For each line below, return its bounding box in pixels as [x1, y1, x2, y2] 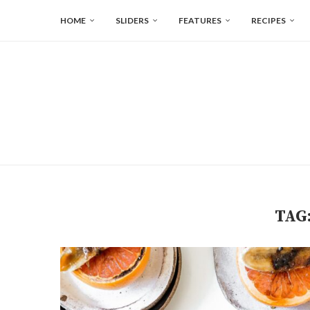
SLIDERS [116, 15, 149, 26]
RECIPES [251, 15, 286, 26]
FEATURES [179, 15, 221, 26]
